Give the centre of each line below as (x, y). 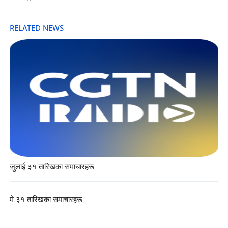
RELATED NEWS (36, 28)
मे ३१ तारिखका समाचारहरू (46, 200)
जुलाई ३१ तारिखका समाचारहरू (52, 167)
